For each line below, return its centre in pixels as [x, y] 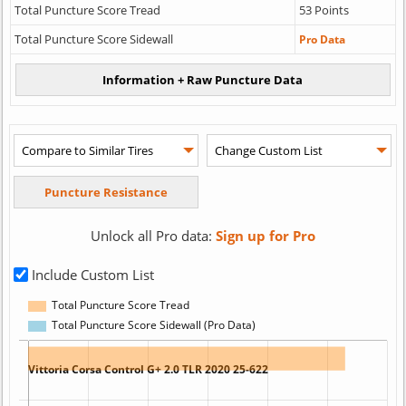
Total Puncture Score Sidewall [93, 39]
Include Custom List [92, 274]
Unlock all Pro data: [153, 235]
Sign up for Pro [265, 235]
